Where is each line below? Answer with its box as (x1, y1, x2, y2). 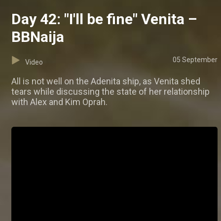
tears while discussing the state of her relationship (11, 86, 210, 97)
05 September (173, 56, 218, 64)
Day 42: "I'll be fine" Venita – (11, 10, 197, 28)
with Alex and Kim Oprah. (11, 97, 108, 108)
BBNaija (11, 28, 64, 46)
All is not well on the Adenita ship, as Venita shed (11, 76, 200, 87)
